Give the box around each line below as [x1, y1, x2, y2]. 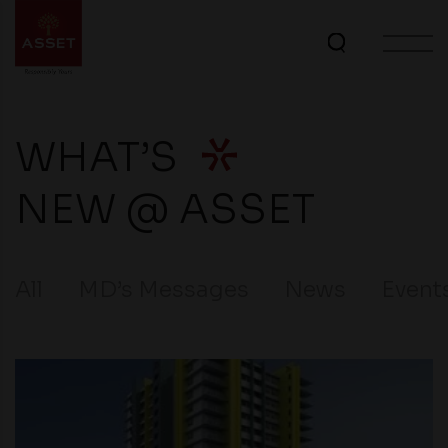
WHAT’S [15, 132, 187, 183]
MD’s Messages [78, 276, 249, 303]
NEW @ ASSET [15, 184, 315, 235]
